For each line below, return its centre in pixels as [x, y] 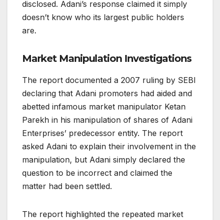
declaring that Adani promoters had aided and [107, 94]
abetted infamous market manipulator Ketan [104, 107]
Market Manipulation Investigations [107, 59]
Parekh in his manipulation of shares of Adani [107, 120]
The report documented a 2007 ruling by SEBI [109, 80]
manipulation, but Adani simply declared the [104, 160]
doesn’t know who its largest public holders [103, 17]
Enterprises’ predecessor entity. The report [102, 133]
